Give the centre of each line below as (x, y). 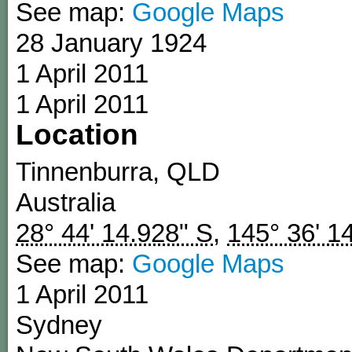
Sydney (59, 325)
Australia (66, 203)
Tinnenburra (84, 172)
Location (77, 135)
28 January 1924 (111, 43)
